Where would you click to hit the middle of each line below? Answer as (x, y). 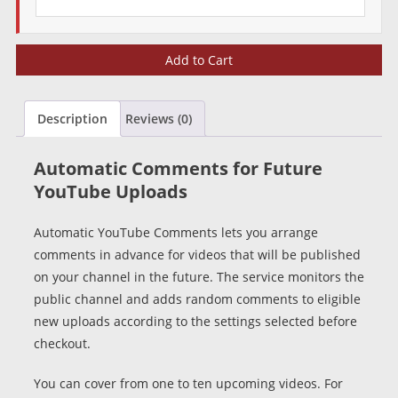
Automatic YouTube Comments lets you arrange (175, 232)
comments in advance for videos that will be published (197, 254)
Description (72, 119)
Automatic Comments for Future (178, 168)
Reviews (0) (158, 119)
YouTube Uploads (110, 191)
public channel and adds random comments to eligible (197, 298)
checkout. (62, 343)
